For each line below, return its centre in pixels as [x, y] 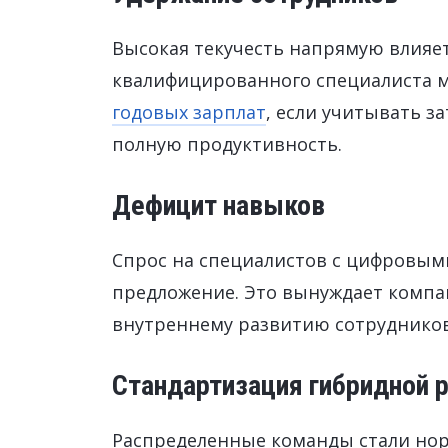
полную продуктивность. [227, 144]
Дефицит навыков [218, 205]
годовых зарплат [189, 112]
